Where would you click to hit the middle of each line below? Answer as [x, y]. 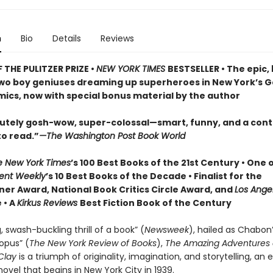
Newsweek [166, 230]
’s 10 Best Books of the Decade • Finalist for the [154, 176]
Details [66, 38]
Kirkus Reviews [48, 203]
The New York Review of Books [93, 243]
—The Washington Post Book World [112, 136]
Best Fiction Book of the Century [155, 203]
